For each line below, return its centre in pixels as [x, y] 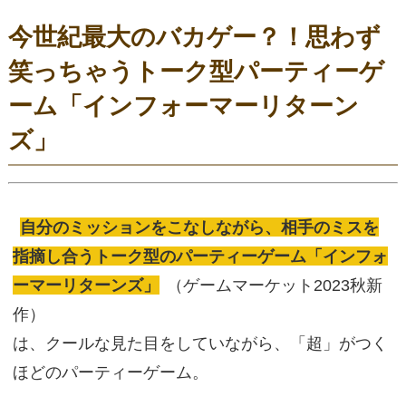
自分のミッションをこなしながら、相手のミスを [199, 227]
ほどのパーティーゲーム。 [110, 372]
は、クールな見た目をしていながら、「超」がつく [200, 343]
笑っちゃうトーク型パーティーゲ [197, 72]
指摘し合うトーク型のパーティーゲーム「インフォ [200, 256]
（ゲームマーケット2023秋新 [274, 285]
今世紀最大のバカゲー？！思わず [195, 37]
